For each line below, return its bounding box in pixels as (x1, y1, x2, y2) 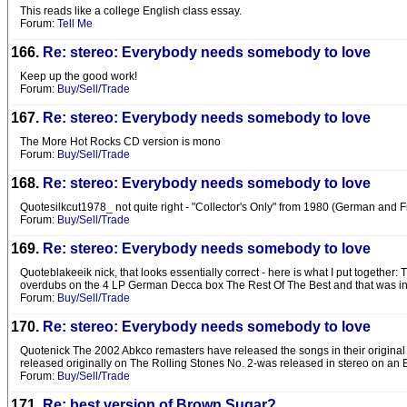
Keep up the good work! (20, 70, 137, 83)
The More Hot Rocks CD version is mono (20, 135, 221, 148)
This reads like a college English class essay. (20, 5, 242, 17)
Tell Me (57, 17, 93, 30)
